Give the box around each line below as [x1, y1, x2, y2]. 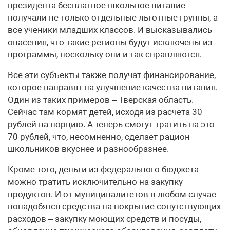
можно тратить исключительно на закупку [8, 177, 183, 187]
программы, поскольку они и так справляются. [8, 49, 202, 60]
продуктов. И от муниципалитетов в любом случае [8, 189, 216, 199]
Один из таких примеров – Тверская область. [8, 94, 194, 105]
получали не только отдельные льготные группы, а [8, 12, 218, 23]
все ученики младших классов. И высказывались [8, 25, 212, 35]
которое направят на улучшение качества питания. [8, 82, 218, 92]
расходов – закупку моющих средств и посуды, [8, 214, 201, 224]
